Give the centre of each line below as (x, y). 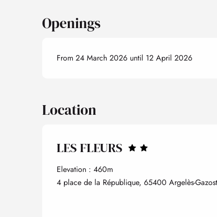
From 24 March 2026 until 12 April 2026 (125, 58)
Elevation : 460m (85, 169)
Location (69, 110)
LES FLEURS (90, 147)
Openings (72, 23)
